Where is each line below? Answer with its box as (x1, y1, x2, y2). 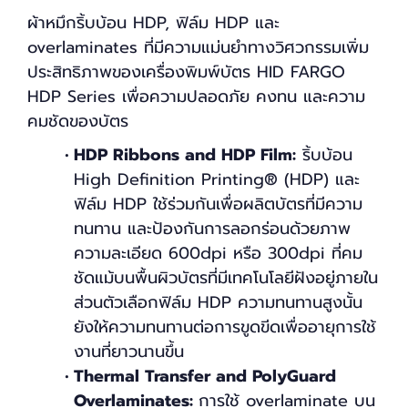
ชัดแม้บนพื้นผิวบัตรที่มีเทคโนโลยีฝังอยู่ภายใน (74, 264, 378, 291)
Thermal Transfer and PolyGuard (73, 362, 336, 389)
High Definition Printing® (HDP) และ (74, 166, 360, 192)
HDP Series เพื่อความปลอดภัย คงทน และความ (27, 83, 365, 109)
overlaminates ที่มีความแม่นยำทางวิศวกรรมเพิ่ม (27, 34, 369, 60)
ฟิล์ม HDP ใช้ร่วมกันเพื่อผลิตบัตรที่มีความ (74, 190, 362, 217)
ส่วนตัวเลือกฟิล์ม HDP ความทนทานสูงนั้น (74, 289, 362, 315)
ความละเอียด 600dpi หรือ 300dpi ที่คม (74, 240, 362, 266)
